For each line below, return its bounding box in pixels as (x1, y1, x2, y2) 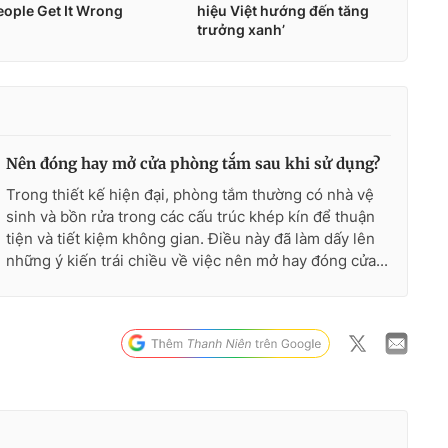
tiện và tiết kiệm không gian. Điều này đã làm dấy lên (6, 229, 375, 249)
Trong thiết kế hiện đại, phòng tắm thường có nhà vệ (6, 185, 374, 205)
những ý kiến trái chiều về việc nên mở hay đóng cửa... (6, 251, 388, 271)
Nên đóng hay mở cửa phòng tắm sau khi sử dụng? (6, 154, 380, 174)
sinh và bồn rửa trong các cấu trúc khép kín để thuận (6, 207, 375, 227)
